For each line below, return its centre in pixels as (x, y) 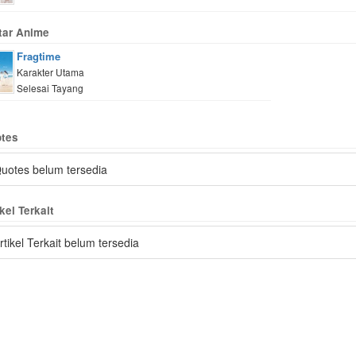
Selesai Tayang (50, 88)
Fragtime (38, 56)
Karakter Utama (50, 72)
